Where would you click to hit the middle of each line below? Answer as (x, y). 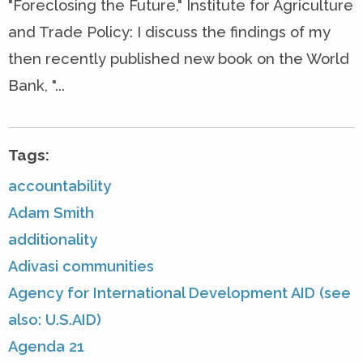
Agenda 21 (46, 347)
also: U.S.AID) (55, 320)
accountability (60, 186)
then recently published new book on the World (179, 59)
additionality (53, 240)
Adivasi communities (81, 267)
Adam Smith (51, 213)
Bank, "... (36, 86)
